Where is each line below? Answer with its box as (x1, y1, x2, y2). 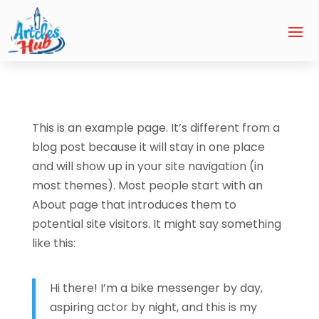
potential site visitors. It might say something (31, 215, 281, 232)
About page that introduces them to (31, 196, 236, 213)
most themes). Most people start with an (31, 177, 263, 194)
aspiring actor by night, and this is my (49, 298, 257, 315)
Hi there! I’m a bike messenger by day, (49, 279, 263, 296)
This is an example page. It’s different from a (31, 119, 280, 136)
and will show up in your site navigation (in (31, 157, 263, 174)
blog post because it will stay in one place (31, 138, 265, 155)
